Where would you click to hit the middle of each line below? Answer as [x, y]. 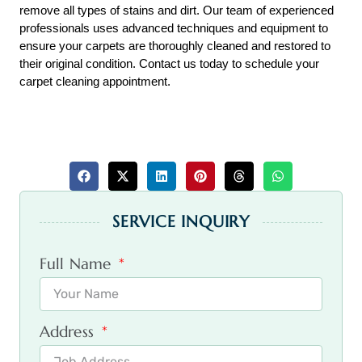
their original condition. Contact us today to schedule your [169, 64]
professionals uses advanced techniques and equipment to [174, 29]
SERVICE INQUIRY [181, 222]
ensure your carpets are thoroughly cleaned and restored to [175, 46]
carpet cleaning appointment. [95, 82]
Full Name [78, 264]
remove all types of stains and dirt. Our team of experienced [177, 11]
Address [69, 332]
